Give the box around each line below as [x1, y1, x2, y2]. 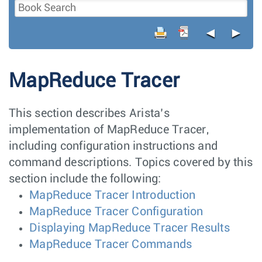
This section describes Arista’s [9, 107, 170, 119]
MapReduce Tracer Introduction [29, 189, 196, 201]
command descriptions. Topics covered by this [9, 156, 253, 168]
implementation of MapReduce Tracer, [9, 123, 209, 136]
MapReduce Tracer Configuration [29, 205, 204, 218]
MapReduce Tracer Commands [29, 238, 192, 250]
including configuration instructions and [9, 140, 218, 152]
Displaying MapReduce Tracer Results [29, 222, 230, 234]
